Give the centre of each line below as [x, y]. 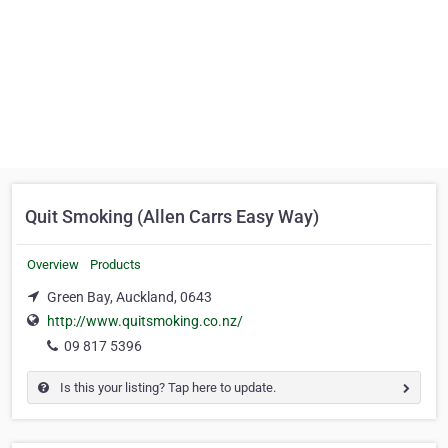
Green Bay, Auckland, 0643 [129, 297]
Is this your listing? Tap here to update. [166, 388]
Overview [53, 264]
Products [115, 264]
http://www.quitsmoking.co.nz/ [145, 321]
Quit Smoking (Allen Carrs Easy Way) [172, 216]
